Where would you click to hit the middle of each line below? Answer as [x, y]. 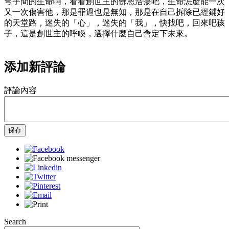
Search [15, 221]
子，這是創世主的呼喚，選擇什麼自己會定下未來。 [98, 33]
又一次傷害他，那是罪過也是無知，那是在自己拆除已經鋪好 [114, 12]
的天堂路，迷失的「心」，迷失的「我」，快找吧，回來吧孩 [114, 22]
